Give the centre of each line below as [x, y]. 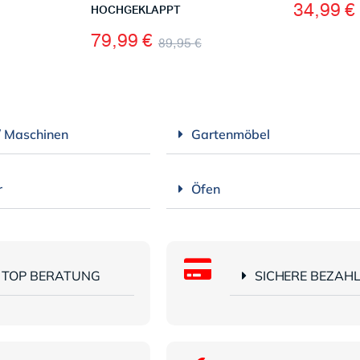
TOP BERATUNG [51, 275]
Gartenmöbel [231, 134]
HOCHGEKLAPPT [136, 10]
